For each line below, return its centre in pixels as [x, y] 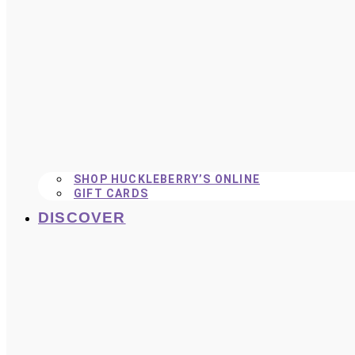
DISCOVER [82, 218]
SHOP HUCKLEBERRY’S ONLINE [167, 179]
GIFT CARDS [111, 194]
